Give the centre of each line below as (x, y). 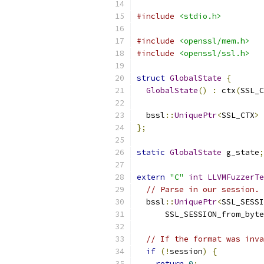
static (151, 152)
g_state (240, 152)
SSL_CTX (238, 115)
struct (151, 78)
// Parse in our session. (203, 189)
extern (151, 177)
